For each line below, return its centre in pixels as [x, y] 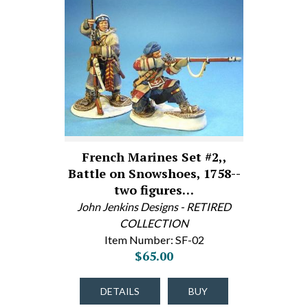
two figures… [154, 190]
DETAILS [120, 291]
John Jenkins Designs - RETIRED [154, 207]
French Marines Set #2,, [154, 157]
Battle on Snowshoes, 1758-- [154, 173]
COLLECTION [154, 223]
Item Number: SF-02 [154, 240]
